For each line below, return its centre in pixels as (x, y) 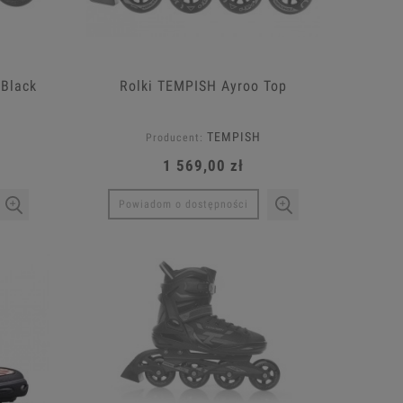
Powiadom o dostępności (184, 205)
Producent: (175, 137)
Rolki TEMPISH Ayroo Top (203, 85)
